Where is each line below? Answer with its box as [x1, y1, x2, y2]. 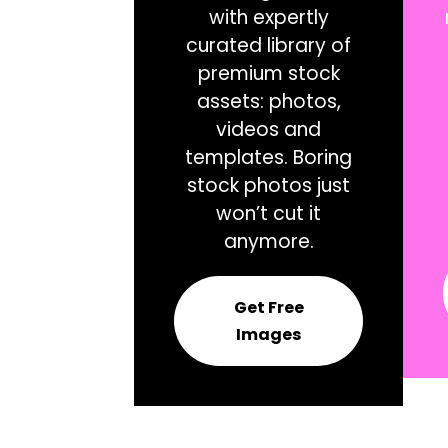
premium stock [197, 59, 340, 87]
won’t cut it [216, 199, 322, 227]
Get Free [233, 295, 304, 319]
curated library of [186, 31, 352, 59]
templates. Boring [185, 143, 353, 171]
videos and [216, 115, 322, 143]
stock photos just [187, 171, 351, 199]
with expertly [208, 3, 329, 31]
